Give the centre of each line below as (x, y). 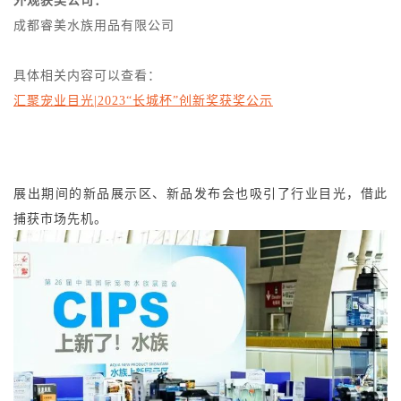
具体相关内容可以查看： (87, 76)
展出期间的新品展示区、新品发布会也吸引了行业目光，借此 (200, 194)
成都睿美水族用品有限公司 (94, 26)
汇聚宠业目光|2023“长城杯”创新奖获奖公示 (143, 101)
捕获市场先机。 (60, 219)
